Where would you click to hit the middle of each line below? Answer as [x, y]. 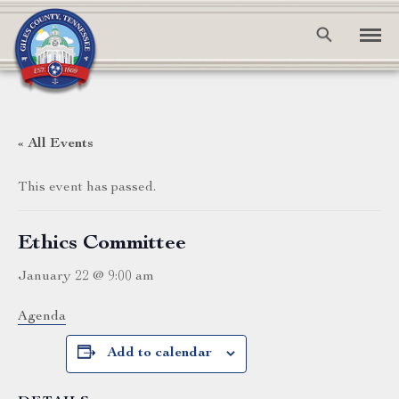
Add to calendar [159, 354]
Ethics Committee [102, 244]
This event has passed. [87, 188]
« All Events [56, 144]
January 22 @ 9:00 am [86, 277]
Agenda [42, 317]
